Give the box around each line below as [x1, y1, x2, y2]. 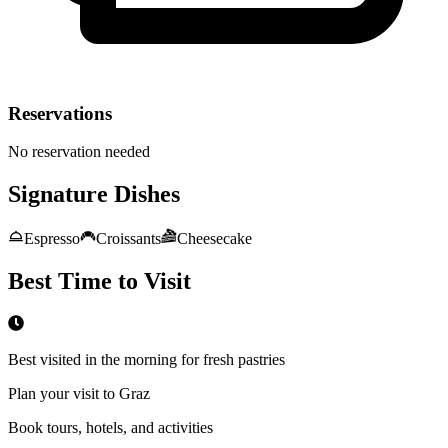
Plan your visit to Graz [8, 384, 150, 402]
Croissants [96, 230, 161, 248]
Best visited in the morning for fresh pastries [8, 350, 285, 368]
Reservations [8, 102, 112, 124]
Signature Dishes [8, 181, 180, 208]
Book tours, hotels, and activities [8, 418, 213, 436]
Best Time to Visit [8, 268, 191, 295]
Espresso [24, 230, 80, 248]
